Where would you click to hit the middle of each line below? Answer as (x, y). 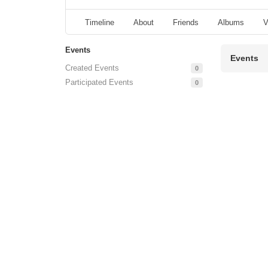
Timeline (100, 22)
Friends (186, 22)
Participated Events (99, 82)
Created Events (92, 68)
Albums (231, 22)
